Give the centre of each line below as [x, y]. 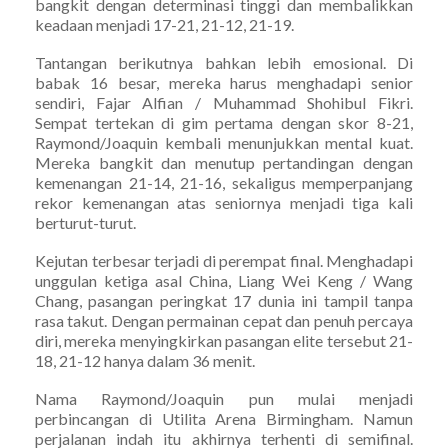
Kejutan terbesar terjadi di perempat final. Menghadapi [224, 260]
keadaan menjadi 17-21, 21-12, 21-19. [164, 24]
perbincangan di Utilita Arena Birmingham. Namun [224, 418]
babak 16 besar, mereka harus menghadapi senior [224, 82]
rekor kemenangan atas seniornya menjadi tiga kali [224, 202]
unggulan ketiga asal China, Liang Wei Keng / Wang [224, 280]
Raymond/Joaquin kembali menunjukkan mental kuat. [224, 142]
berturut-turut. [85, 222]
